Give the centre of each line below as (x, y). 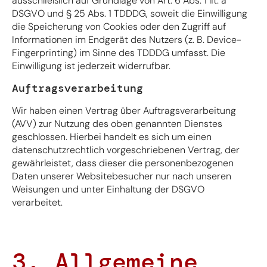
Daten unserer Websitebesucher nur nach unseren (122, 176)
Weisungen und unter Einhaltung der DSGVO (108, 189)
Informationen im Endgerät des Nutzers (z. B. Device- (127, 39)
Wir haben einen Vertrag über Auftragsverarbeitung (124, 110)
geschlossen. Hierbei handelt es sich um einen (112, 136)
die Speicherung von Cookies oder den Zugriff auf (119, 26)
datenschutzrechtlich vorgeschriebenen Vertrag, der (126, 150)
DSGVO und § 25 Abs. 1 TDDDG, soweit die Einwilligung (130, 13)
